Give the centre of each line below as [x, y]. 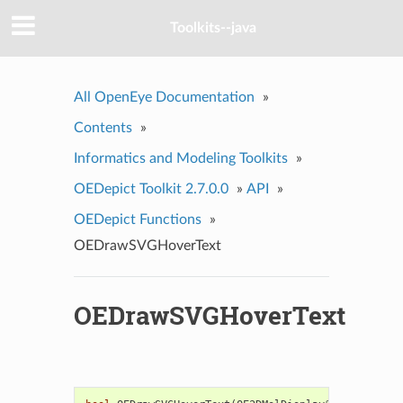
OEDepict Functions [137, 219]
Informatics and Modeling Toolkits [180, 158]
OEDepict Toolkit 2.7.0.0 [151, 188]
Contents [103, 127]
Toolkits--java [213, 28]
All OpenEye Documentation [164, 97]
